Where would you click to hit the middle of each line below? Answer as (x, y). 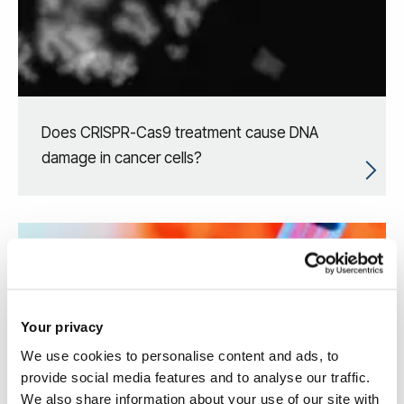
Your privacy (62, 326)
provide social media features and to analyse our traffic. (196, 376)
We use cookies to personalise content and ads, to (180, 355)
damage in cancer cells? (122, 158)
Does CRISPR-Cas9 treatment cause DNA (180, 133)
